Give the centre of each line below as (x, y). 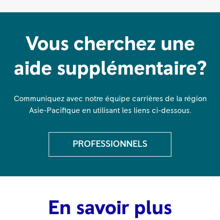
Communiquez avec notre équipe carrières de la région (110, 99)
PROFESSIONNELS (110, 145)
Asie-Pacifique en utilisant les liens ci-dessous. (110, 111)
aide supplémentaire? (110, 69)
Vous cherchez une (110, 44)
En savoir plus (110, 208)
